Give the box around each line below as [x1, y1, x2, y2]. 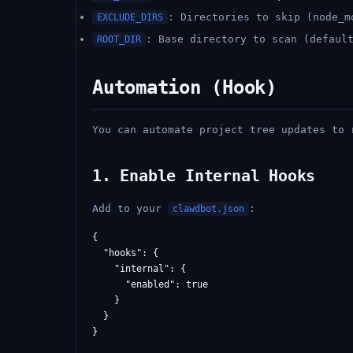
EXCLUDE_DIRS [97, 12, 163, 23]
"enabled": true [92, 279, 208, 290]
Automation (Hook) [92, 76, 277, 98]
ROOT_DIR [97, 34, 141, 45]
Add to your [92, 203, 168, 214]
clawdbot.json [173, 203, 244, 214]
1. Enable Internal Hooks [92, 166, 316, 185]
